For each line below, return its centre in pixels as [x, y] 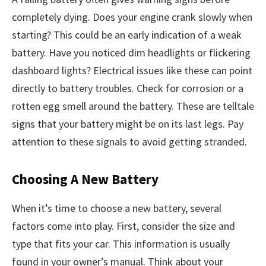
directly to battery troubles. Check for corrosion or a [128, 88]
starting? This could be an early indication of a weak [127, 34]
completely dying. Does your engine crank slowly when [132, 17]
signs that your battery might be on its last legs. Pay [128, 123]
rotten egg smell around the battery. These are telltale [133, 106]
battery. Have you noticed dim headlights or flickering [131, 52]
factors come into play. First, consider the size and [123, 226]
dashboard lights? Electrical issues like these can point [132, 70]
